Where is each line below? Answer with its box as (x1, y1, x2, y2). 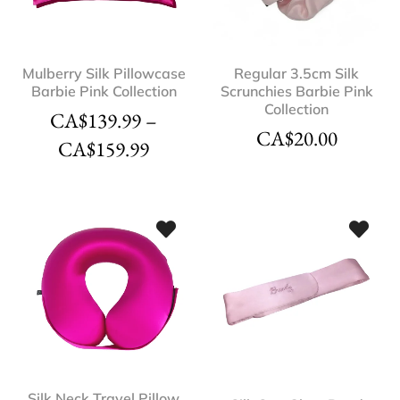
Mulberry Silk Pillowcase (21, 64, 186, 83)
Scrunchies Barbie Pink (220, 82, 373, 101)
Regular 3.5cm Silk (234, 64, 359, 83)
